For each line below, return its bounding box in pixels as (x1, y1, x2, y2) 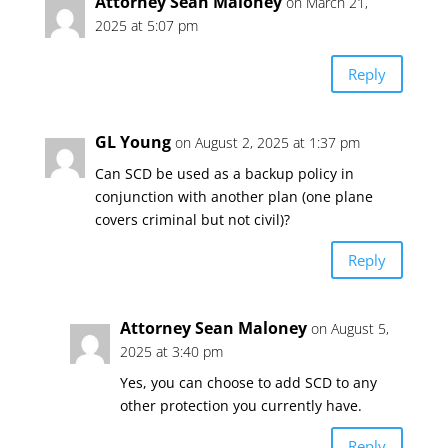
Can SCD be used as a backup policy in (94, 164, 354, 183)
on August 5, (310, 319, 389, 338)
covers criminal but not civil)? (94, 210, 290, 229)
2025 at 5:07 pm (94, 16, 198, 35)
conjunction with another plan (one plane (94, 187, 373, 206)
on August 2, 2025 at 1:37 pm (174, 133, 360, 152)
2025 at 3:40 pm (119, 342, 223, 361)
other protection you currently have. (119, 396, 362, 415)
